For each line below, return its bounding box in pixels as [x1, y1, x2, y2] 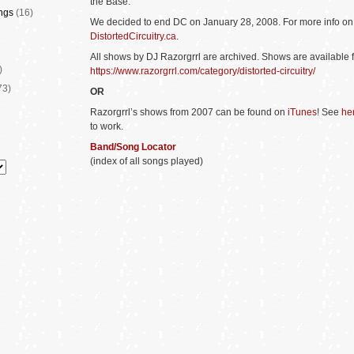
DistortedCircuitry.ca [90, 30, 176, 42]
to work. [90, 120, 123, 132]
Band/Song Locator [90, 141, 176, 153]
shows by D [104, 51, 153, 62]
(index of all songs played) [90, 155, 203, 167]
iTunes [288, 106, 317, 118]
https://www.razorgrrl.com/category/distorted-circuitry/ [90, 65, 315, 77]
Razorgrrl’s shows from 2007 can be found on [90, 106, 288, 118]
